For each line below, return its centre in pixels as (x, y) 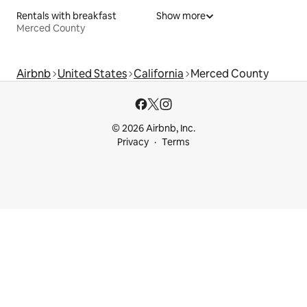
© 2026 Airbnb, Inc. (153, 128)
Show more (181, 15)
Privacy (133, 142)
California (159, 73)
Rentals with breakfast (66, 15)
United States (92, 73)
